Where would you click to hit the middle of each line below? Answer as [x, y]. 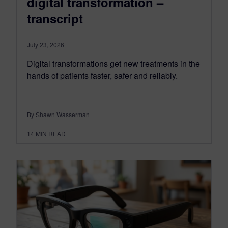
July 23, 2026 [46, 44]
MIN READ [51, 133]
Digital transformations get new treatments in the [113, 63]
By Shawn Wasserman [58, 114]
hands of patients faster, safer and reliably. [102, 75]
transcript [55, 18]
